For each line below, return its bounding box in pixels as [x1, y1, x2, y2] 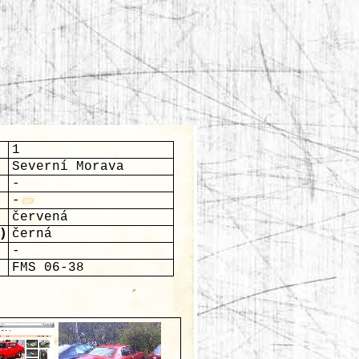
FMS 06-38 [12, 260, 84, 275]
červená [12, 210, 68, 224]
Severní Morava [12, 159, 124, 174]
